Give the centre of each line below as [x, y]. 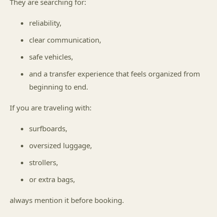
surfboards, [48, 128]
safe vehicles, [51, 57]
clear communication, [65, 40]
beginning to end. [59, 87]
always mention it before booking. [67, 200]
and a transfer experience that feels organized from [115, 74]
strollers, [44, 162]
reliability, [45, 23]
